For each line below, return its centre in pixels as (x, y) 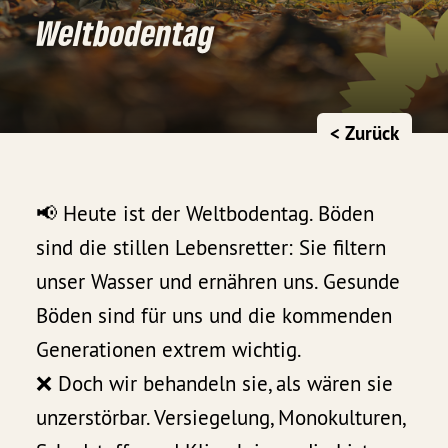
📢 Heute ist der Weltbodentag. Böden (205, 214)
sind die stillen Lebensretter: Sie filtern (211, 248)
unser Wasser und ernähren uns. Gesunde (218, 282)
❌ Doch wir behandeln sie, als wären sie (215, 384)
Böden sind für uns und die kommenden (214, 316)
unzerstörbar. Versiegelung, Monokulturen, (220, 418)
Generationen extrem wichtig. (169, 350)
